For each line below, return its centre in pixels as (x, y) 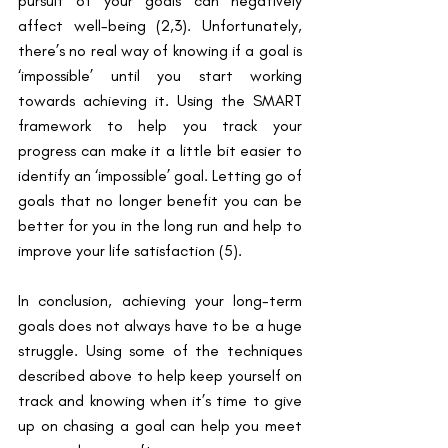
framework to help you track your (160, 125)
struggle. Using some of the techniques (160, 350)
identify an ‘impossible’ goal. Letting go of (160, 175)
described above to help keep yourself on (160, 375)
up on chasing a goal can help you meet (160, 425)
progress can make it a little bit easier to (160, 150)
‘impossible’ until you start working (160, 75)
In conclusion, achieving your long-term (160, 300)
